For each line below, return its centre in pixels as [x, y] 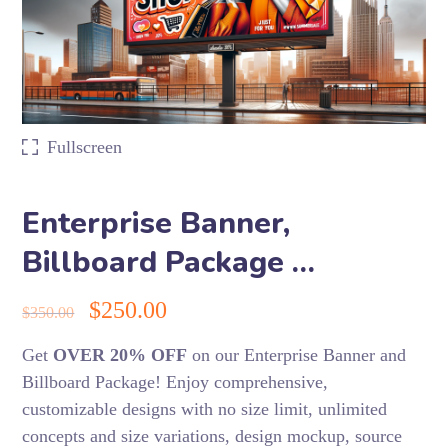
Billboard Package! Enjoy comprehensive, [175, 381]
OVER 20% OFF [120, 354]
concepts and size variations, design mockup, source [212, 435]
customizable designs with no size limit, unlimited [205, 408]
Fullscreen [85, 146]
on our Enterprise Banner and [297, 354]
